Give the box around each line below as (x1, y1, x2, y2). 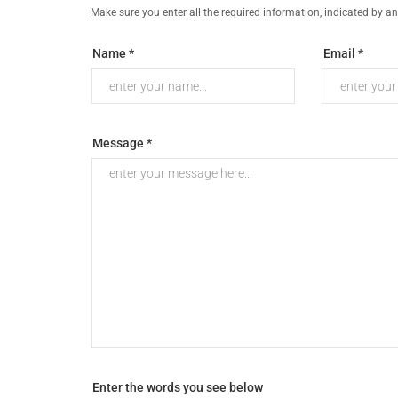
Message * (92, 136, 152, 150)
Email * (322, 46, 363, 60)
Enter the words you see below (92, 380, 263, 394)
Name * (92, 46, 134, 60)
